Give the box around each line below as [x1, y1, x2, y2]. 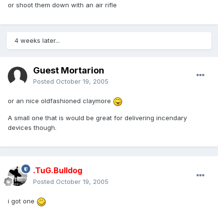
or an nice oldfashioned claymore [8, 97, 113, 105]
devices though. [8, 123, 56, 131]
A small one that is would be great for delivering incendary [8, 113, 187, 122]
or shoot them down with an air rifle [8, 1, 117, 9]
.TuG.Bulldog [33, 165, 82, 176]
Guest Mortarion [33, 65, 104, 76]
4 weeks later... [15, 36, 60, 45]
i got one [8, 197, 36, 205]
